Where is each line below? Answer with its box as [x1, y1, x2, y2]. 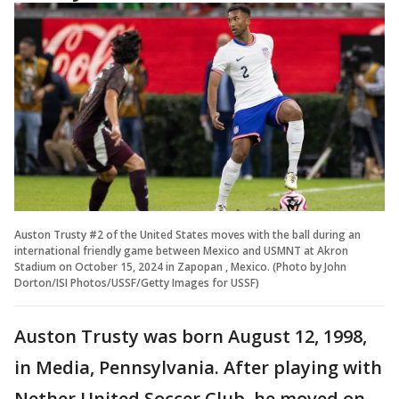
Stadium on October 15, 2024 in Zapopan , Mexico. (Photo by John [14, 259, 346, 275]
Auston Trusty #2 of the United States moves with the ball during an [14, 227, 361, 243]
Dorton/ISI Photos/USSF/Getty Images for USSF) [14, 275, 259, 291]
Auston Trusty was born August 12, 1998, [14, 324, 367, 349]
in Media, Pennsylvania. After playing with [14, 355, 382, 380]
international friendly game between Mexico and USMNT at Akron [14, 243, 348, 259]
